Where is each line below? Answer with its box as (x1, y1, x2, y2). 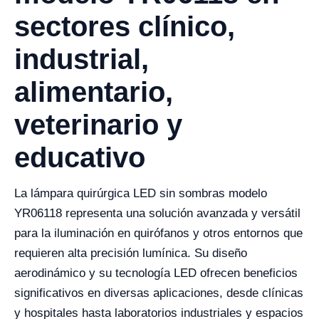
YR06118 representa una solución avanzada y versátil (14, 206, 300, 220)
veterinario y (14, 109, 182, 140)
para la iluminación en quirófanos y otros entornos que (14, 226, 303, 240)
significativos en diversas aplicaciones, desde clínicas (14, 286, 303, 300)
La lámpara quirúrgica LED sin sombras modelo (14, 187, 267, 200)
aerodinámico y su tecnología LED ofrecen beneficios (14, 266, 298, 280)
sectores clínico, (14, 11, 235, 42)
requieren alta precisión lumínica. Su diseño (14, 246, 247, 260)
